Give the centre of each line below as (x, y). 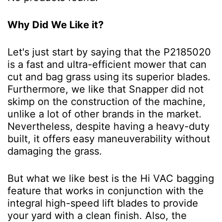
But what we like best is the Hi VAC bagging (111, 178)
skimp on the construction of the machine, (107, 101)
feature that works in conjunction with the (106, 191)
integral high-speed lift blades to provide (103, 203)
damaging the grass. (55, 151)
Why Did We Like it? (55, 25)
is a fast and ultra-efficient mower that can (107, 64)
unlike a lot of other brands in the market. (105, 114)
